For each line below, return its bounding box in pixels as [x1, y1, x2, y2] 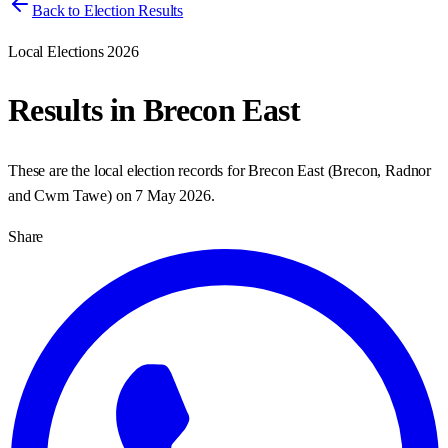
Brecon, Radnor [332, 161, 432, 179]
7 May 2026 [135, 186, 211, 204]
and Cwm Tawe [8, 186, 108, 204]
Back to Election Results [32, 2, 184, 19]
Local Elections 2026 [8, 43, 139, 60]
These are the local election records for [8, 161, 249, 179]
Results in [8, 92, 143, 129]
